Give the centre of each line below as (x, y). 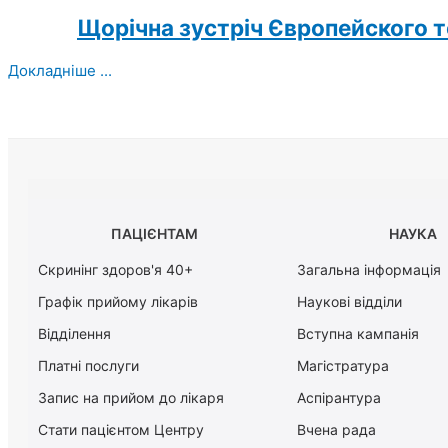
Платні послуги (88, 366)
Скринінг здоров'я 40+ (115, 270)
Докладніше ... (60, 70)
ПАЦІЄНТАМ (155, 234)
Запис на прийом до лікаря (131, 398)
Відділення (74, 334)
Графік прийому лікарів (118, 302)
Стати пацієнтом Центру (121, 430)
